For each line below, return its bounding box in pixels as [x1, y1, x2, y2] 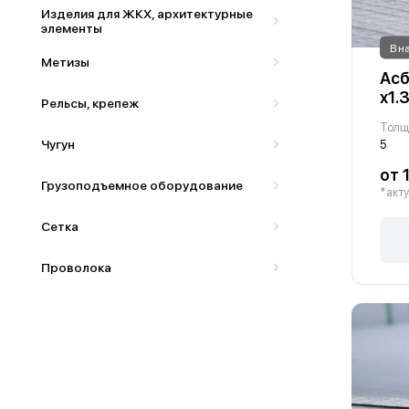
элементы [41, 20, 102, 36]
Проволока [41, 259, 111, 275]
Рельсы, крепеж [41, 95, 139, 110]
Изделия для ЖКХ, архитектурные [41, 5, 253, 21]
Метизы [41, 54, 89, 69]
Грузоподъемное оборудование [41, 177, 243, 193]
